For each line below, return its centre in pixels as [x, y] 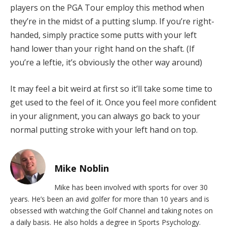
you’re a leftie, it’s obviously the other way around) [106, 63]
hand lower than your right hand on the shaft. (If [102, 49]
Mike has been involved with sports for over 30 [131, 187]
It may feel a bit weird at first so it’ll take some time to [111, 88]
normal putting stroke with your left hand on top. [105, 129]
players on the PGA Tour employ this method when [107, 8]
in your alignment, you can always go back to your [105, 116]
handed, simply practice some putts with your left [103, 35]
